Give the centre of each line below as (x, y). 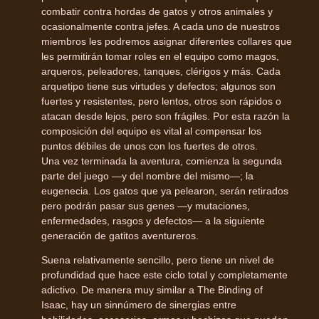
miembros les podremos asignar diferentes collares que (167, 41)
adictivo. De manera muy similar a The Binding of (152, 289)
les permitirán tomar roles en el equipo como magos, (160, 56)
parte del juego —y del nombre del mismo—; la (147, 176)
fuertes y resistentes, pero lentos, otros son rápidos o (161, 101)
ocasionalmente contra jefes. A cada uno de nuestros (161, 26)
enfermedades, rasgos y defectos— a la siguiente (153, 220)
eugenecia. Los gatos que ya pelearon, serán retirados (165, 190)
